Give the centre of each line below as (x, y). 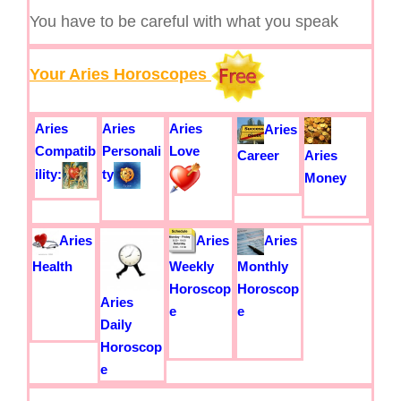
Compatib (65, 151)
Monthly (263, 266)
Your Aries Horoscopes (120, 74)
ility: (48, 174)
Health (52, 266)
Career (258, 155)
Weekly (191, 266)
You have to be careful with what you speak (184, 21)
